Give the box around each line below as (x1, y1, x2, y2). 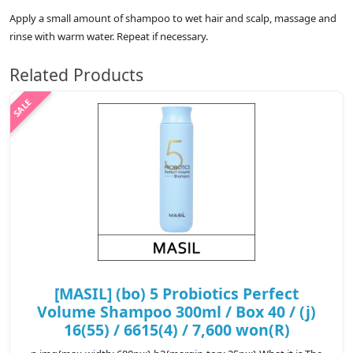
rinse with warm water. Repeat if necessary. (9, 29, 208, 44)
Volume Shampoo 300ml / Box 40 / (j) (37, 301, 316, 323)
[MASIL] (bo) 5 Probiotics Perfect (54, 283, 299, 305)
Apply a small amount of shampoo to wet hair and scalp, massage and (9, 11, 336, 26)
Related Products (9, 63, 143, 87)
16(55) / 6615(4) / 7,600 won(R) (63, 319, 290, 341)
